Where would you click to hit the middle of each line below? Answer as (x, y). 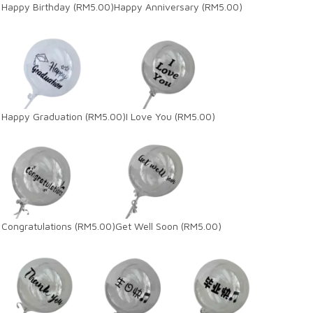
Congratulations (37, 226)
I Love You (149, 116)
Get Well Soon (147, 226)
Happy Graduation (42, 116)
